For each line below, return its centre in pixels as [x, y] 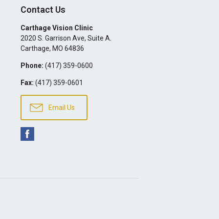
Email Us [61, 108]
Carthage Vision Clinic [56, 28]
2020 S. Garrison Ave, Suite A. [66, 38]
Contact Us [43, 10]
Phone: [32, 66]
